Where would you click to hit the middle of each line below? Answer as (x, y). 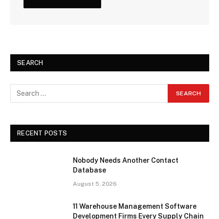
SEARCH (30, 63)
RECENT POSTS (42, 133)
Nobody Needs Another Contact (126, 161)
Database (89, 170)
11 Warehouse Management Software (135, 207)
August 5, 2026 (95, 184)
